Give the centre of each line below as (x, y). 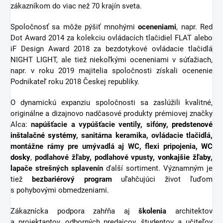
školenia (153, 211)
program (98, 179)
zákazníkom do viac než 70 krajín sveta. (76, 6)
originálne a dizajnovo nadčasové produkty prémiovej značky (111, 114)
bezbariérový (53, 179)
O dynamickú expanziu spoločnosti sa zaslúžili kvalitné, (111, 103)
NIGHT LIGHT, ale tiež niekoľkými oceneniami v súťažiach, (111, 60)
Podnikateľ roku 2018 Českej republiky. (75, 82)
